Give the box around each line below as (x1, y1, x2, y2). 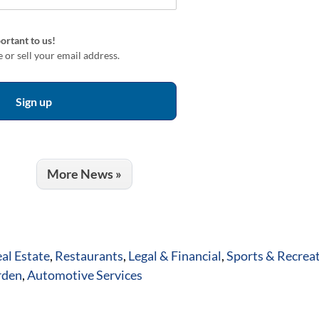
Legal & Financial (128, 248, 221, 264)
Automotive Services (27, 267, 142, 283)
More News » (47, 166, 122, 182)
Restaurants (55, 248, 123, 264)
